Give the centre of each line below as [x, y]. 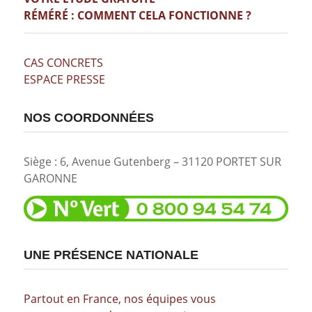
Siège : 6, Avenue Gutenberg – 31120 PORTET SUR [152, 161]
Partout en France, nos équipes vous [119, 299]
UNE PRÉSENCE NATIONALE [111, 255]
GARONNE [50, 178]
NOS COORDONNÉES [88, 117]
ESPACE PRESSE [64, 80]
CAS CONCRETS [63, 63]
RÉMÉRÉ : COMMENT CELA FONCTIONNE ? [137, 15]
